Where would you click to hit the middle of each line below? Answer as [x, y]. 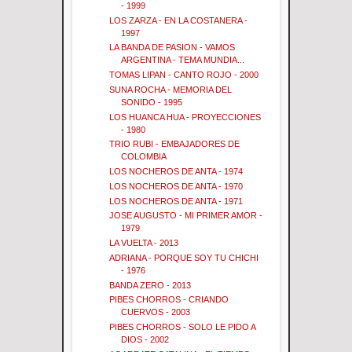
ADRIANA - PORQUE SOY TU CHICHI [184, 257]
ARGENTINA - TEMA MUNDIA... [183, 60]
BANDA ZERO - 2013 [150, 285]
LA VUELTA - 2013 [144, 243]
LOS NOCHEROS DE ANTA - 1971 [176, 201]
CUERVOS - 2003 [156, 312]
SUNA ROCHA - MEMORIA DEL [171, 89]
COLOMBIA [144, 157]
